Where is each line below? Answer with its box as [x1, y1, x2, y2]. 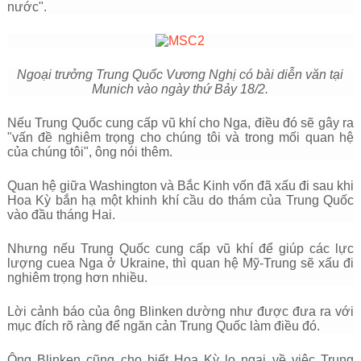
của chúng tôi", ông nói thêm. [6, 145, 172, 159]
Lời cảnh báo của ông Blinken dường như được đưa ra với [6, 305, 355, 318]
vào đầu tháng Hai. [6, 208, 115, 222]
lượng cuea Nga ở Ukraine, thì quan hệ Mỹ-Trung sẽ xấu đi [6, 256, 355, 270]
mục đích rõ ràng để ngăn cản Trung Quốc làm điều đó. [6, 319, 320, 333]
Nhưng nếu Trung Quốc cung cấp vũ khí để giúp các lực [6, 242, 355, 255]
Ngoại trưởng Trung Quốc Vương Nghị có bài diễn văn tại [17, 68, 344, 81]
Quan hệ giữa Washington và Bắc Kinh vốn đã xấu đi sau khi [6, 179, 355, 193]
